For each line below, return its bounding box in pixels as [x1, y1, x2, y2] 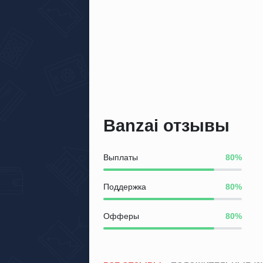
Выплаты [103, 153, 138, 163]
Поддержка [103, 182, 146, 192]
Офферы [103, 211, 139, 221]
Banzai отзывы [103, 116, 230, 136]
